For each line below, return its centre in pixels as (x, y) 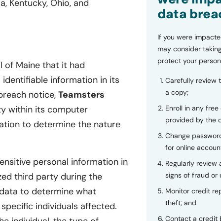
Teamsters (81, 94)
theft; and (181, 203)
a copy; (177, 92)
